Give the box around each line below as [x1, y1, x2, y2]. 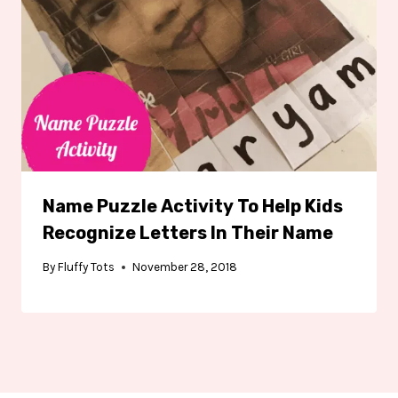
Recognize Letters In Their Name [43, 221, 333, 243]
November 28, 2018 [132, 260, 238, 275]
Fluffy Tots [58, 260, 115, 275]
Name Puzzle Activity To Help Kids [43, 195, 343, 217]
